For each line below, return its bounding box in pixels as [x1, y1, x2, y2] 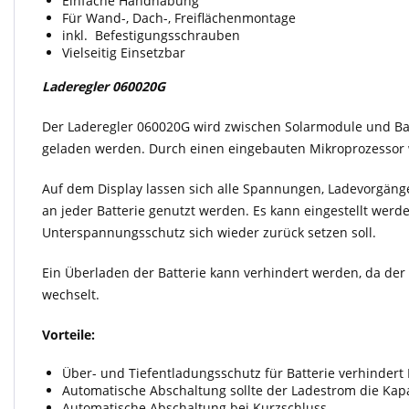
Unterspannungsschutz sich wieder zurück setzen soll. [42, 224, 376, 241]
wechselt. [42, 286, 100, 303]
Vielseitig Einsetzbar [62, 44, 185, 61]
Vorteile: [42, 326, 95, 343]
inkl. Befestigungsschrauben [62, 26, 240, 44]
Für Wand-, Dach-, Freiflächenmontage [62, 9, 296, 26]
